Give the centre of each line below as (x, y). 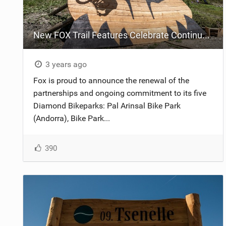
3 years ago (65, 64)
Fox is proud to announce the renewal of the (111, 80)
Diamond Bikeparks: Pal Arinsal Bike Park (107, 105)
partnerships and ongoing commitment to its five (120, 93)
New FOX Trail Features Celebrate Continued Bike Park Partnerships (206, 35)
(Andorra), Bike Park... (71, 118)
